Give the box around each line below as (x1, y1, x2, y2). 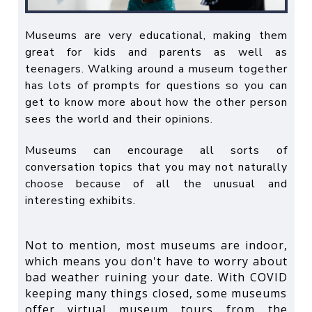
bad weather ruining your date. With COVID (24, 269, 288, 285)
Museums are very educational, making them (24, 27, 288, 43)
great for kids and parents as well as (24, 44, 288, 60)
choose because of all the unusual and (24, 175, 288, 192)
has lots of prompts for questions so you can (24, 77, 288, 93)
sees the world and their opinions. (24, 111, 213, 127)
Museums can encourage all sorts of (24, 142, 288, 158)
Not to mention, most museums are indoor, (24, 237, 288, 253)
